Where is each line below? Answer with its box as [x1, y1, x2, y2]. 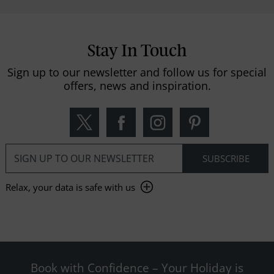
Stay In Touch [87, 43, 187, 59]
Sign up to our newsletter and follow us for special [7, 64, 267, 80]
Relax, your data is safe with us [5, 180, 135, 193]
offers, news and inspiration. [63, 78, 211, 93]
